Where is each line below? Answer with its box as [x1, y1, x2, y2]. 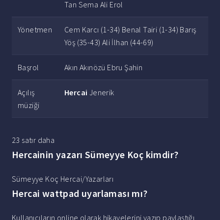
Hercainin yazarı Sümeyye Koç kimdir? [12, 148, 179, 161]
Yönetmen [18, 25, 53, 35]
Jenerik [87, 87, 114, 98]
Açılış [18, 87, 35, 98]
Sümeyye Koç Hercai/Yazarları [12, 174, 114, 184]
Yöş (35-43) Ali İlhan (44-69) [64, 37, 154, 48]
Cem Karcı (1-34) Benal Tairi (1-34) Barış [64, 25, 196, 35]
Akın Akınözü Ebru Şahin [64, 62, 143, 73]
